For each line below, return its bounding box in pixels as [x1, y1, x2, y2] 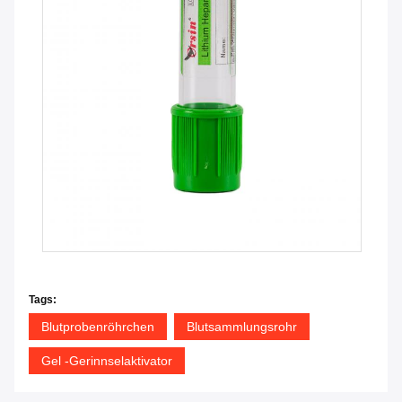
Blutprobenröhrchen [41, 319, 154, 335]
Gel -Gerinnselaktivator [41, 354, 172, 369]
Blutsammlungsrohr [187, 319, 297, 335]
